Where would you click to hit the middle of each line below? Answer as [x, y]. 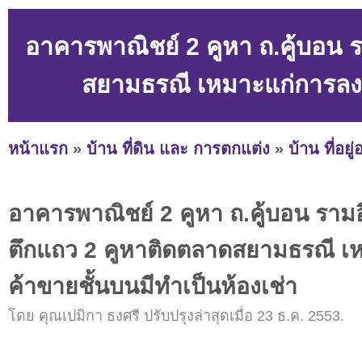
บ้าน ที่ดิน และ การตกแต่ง [178, 148]
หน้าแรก [38, 148]
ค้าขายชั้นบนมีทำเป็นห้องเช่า [153, 286]
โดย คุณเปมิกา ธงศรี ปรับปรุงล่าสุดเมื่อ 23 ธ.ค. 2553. [176, 316]
